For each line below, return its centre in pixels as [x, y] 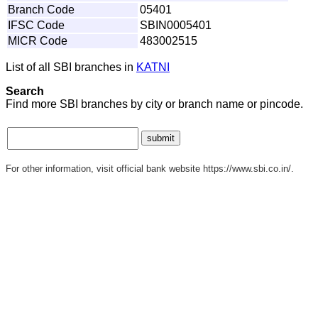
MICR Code [38, 40]
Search [25, 91]
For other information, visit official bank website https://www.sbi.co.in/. [150, 168]
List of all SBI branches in [71, 67]
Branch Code [41, 9]
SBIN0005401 [176, 25]
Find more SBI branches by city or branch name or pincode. [154, 104]
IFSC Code [36, 25]
